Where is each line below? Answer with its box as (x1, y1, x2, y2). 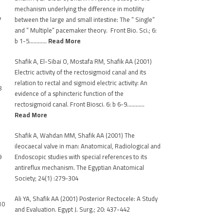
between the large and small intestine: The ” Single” (15, 14, 155, 25)
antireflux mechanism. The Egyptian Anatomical (15, 162, 144, 173)
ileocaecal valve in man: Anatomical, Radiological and (15, 140, 161, 152)
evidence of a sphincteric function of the (15, 88, 124, 99)
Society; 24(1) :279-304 (15, 172, 78, 184)
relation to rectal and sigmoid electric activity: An (15, 77, 147, 89)
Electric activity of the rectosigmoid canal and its (15, 66, 146, 78)
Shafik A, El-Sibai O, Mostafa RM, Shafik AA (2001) (15, 55, 152, 67)
